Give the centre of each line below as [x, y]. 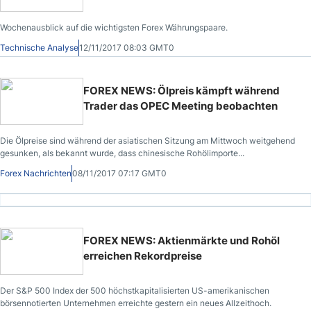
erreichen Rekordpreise [143, 256]
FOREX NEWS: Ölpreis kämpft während [182, 91]
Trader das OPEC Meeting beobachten [180, 106]
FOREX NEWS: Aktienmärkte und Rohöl [182, 241]
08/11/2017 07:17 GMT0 [119, 173]
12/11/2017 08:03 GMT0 [127, 48]
